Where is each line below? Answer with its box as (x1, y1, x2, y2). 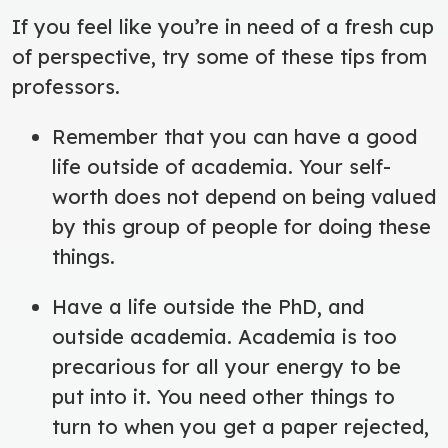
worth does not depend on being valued (52, 183, 436, 209)
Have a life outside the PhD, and (52, 293, 364, 319)
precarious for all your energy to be (52, 353, 401, 379)
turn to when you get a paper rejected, (52, 413, 429, 439)
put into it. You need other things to (52, 383, 395, 409)
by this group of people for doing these (52, 213, 431, 239)
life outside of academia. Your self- (52, 153, 391, 179)
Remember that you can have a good (52, 123, 417, 149)
